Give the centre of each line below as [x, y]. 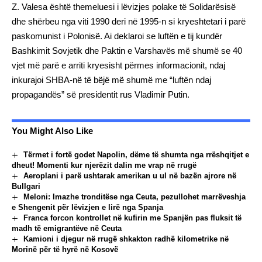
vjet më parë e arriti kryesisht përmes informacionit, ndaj [118, 65]
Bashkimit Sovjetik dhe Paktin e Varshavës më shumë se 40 [127, 50]
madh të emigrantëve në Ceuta [67, 228]
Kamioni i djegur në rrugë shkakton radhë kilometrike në [126, 239]
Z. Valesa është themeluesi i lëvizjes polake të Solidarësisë [124, 6]
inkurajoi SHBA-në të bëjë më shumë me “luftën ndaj [111, 80]
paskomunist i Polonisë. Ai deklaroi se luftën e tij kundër [117, 36]
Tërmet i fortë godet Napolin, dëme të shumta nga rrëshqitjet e [136, 154]
